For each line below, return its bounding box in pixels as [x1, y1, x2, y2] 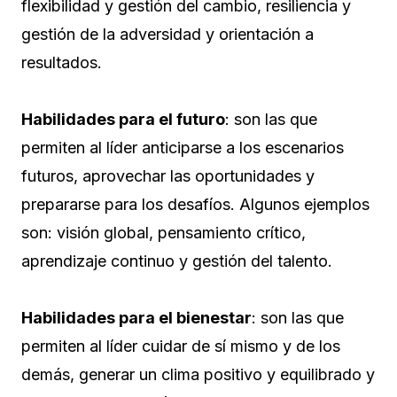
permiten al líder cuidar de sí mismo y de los [21, 337, 340, 356]
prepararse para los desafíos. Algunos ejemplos [21, 195, 370, 214]
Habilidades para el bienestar [21, 308, 252, 328]
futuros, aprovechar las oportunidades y [21, 167, 315, 186]
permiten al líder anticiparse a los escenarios [21, 138, 344, 158]
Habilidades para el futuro [21, 110, 225, 129]
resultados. [21, 53, 102, 73]
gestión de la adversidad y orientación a [21, 25, 314, 44]
